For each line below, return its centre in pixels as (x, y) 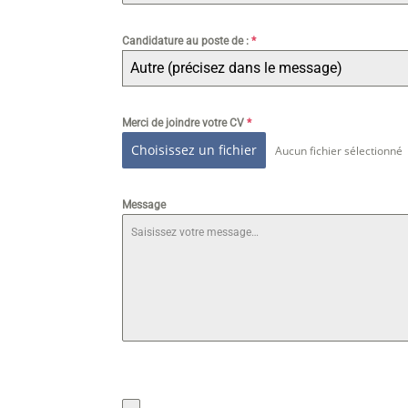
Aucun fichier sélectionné (339, 150)
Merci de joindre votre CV (185, 123)
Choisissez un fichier (194, 150)
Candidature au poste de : (187, 41)
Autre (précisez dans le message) (237, 68)
